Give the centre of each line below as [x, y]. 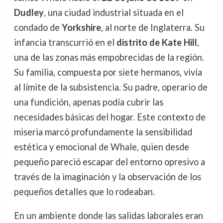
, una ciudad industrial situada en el [113, 12]
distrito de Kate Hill [157, 42]
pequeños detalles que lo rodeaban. [84, 192]
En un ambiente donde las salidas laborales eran [108, 216]
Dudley [29, 12]
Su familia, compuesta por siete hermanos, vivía [108, 72]
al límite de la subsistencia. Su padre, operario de [111, 87]
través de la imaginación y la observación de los [107, 177]
